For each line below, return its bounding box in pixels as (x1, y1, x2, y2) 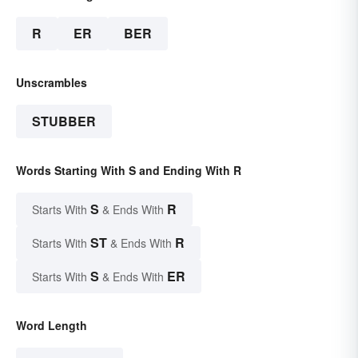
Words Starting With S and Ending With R (16, 162, 241, 179)
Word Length (16, 317, 87, 334)
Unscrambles (16, 74, 87, 91)
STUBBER (32, 112, 96, 131)
